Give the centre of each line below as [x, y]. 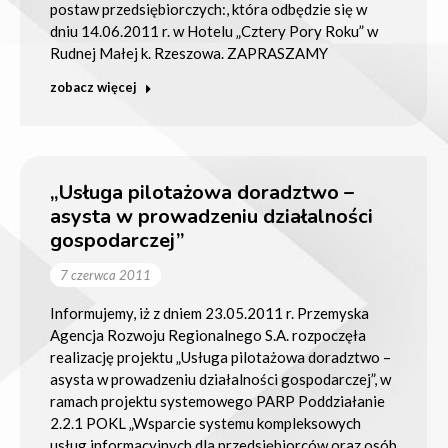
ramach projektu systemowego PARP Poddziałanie [217, 401]
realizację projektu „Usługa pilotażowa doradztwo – [220, 357]
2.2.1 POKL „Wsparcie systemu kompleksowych [205, 423]
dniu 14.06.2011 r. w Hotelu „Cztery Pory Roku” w [214, 31]
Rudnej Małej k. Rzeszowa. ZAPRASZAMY [189, 53]
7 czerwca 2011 [105, 275]
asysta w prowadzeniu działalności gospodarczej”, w [220, 379]
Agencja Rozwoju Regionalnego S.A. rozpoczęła [208, 335]
